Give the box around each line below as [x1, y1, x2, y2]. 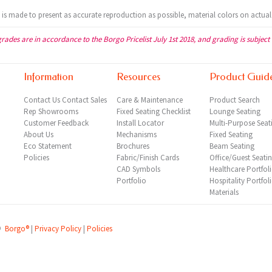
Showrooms [38, 106, 79, 117]
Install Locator [117, 118, 165, 128]
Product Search [209, 95, 260, 105]
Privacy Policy [34, 223, 81, 234]
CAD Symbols [117, 164, 161, 174]
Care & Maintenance [117, 95, 183, 105]
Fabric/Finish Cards [117, 152, 180, 163]
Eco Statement [24, 141, 72, 151]
